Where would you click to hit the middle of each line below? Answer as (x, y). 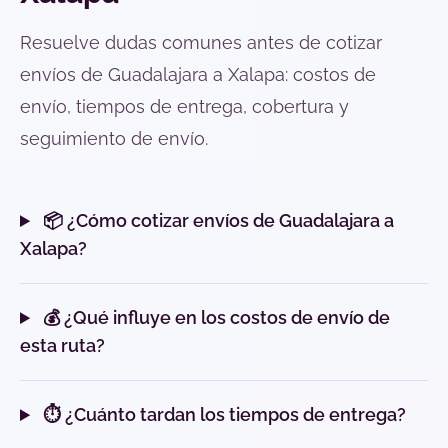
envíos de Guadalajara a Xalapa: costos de (198, 75)
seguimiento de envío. (114, 139)
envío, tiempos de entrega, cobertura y (184, 107)
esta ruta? (62, 346)
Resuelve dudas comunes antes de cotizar (201, 43)
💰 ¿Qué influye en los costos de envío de (215, 318)
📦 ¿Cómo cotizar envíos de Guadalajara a (217, 221)
